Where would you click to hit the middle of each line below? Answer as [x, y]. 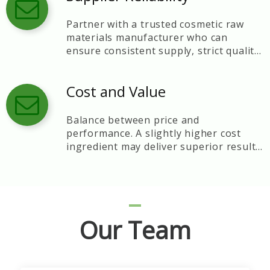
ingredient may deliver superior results [164, 146]
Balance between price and [133, 120]
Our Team [135, 230]
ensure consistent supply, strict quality [163, 51]
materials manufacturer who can [147, 37]
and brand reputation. [121, 160]
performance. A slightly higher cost [154, 133]
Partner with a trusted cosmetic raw [155, 24]
